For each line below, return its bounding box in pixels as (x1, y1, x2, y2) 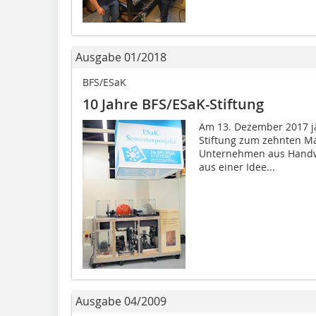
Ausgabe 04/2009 (75, 293, 166, 309)
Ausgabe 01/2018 (75, 49, 166, 65)
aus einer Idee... (198, 159, 275, 174)
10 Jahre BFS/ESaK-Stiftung (83, 94, 264, 114)
